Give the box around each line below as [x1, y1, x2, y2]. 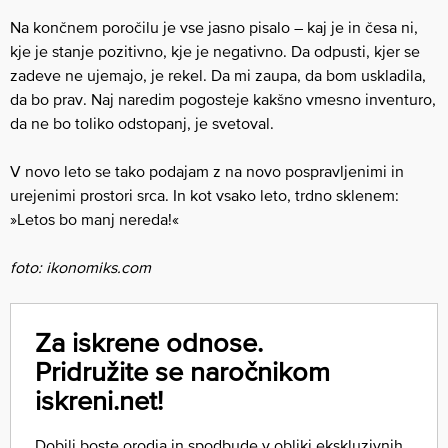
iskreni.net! [35, 384, 163, 416]
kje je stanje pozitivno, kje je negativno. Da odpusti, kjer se [10, 41, 420, 60]
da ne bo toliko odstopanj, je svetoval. [10, 113, 274, 132]
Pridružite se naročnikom [35, 355, 330, 387]
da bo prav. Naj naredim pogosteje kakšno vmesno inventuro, [10, 89, 436, 108]
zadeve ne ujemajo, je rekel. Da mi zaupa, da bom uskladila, [10, 65, 426, 84]
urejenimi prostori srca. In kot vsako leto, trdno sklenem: [10, 185, 399, 204]
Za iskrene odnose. [35, 326, 263, 358]
